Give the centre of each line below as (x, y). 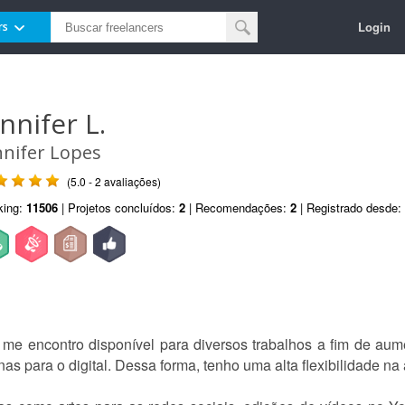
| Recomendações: (238, 207)
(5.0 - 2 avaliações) (114, 181)
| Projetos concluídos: (118, 207)
